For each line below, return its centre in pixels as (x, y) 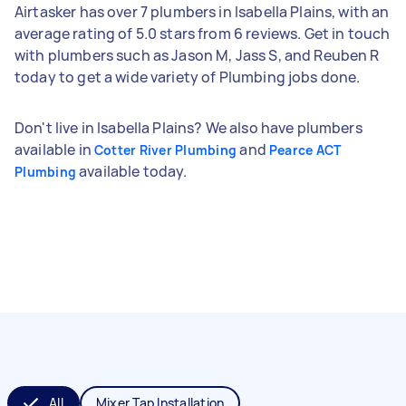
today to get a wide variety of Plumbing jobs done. (188, 77)
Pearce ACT (305, 150)
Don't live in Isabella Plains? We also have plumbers (188, 127)
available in (54, 149)
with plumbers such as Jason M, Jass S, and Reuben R (197, 55)
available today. (132, 171)
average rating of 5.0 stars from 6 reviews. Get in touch (203, 33)
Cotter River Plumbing (165, 150)
